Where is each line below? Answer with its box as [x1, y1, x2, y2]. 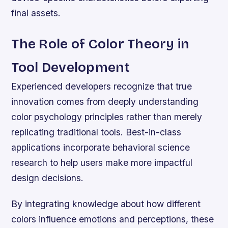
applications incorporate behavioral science [11, 141, 190, 153]
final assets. [11, 8, 61, 19]
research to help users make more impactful [11, 157, 193, 168]
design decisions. [11, 172, 84, 183]
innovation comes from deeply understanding [11, 96, 199, 107]
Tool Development [11, 59, 130, 75]
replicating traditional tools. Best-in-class [11, 126, 182, 137]
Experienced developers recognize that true [11, 80, 192, 92]
